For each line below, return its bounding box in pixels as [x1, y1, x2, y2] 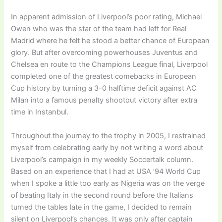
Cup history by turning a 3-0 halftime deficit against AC [11, 84, 197, 93]
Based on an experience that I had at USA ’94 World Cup [11, 166, 201, 176]
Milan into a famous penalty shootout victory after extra [11, 96, 198, 105]
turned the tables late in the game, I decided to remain [11, 202, 192, 212]
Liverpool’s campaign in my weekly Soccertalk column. [11, 155, 194, 164]
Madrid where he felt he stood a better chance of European [11, 36, 210, 46]
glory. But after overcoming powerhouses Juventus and [11, 48, 198, 57]
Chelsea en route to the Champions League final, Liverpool [11, 60, 208, 69]
